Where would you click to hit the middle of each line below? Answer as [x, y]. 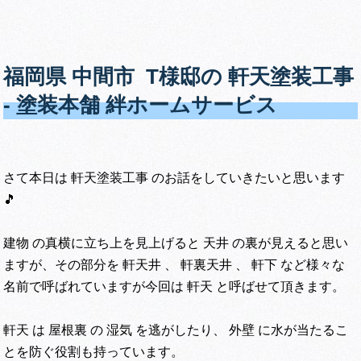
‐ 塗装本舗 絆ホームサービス [141, 105]
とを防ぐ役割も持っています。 [94, 352]
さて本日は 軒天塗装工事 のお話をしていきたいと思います [174, 178]
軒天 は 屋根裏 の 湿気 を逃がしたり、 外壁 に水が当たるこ [176, 330]
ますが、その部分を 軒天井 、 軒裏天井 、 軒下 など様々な [174, 265]
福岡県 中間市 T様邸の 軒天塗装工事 [179, 77]
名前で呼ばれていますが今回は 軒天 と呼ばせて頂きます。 [174, 287]
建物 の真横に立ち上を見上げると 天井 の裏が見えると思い [176, 243]
